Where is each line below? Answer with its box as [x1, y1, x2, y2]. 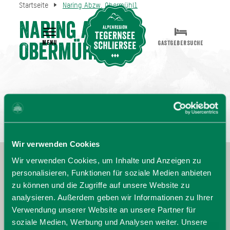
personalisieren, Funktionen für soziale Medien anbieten [12, 168, 212, 177]
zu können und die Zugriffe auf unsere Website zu [12, 180, 189, 189]
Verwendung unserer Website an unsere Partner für [12, 205, 196, 214]
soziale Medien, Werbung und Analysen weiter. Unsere [12, 217, 207, 226]
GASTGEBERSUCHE [158, 40, 204, 46]
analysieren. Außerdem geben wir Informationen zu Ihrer [12, 193, 213, 202]
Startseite [18, 1, 48, 10]
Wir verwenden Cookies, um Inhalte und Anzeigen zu [12, 156, 201, 165]
